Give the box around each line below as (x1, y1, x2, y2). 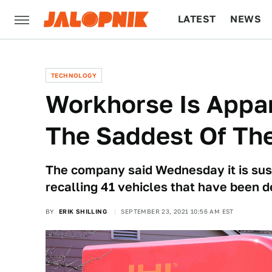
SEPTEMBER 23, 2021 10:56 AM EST (121, 208, 234, 215)
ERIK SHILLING (58, 208, 107, 215)
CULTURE (178, 52, 225, 64)
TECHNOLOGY (51, 72, 97, 79)
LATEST (178, 13, 216, 25)
